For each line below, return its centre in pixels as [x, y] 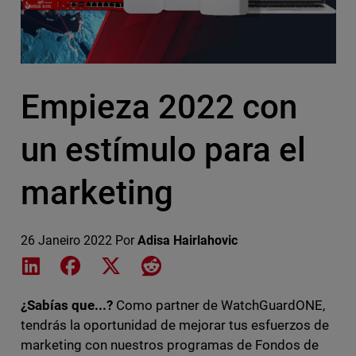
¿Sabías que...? [66, 305]
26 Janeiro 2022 [66, 240]
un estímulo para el [163, 149]
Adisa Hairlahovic [188, 240]
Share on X [154, 264]
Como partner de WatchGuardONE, [219, 305]
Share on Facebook [137, 264]
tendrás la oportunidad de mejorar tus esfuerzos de [175, 325]
